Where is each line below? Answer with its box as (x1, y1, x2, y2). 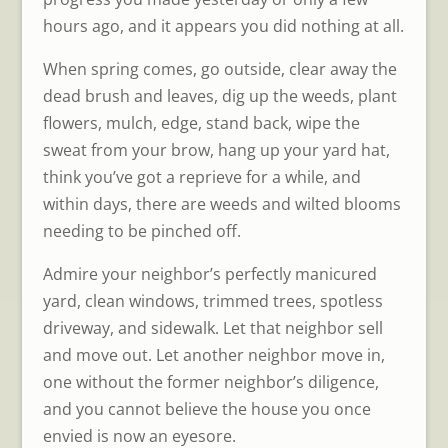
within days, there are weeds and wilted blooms (42, 192, 401, 215)
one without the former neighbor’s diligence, (42, 370, 379, 393)
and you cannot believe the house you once (42, 397, 371, 420)
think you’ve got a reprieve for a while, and (42, 165, 361, 188)
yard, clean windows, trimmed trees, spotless (42, 289, 383, 312)
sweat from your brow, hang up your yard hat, (42, 138, 390, 161)
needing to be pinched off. (42, 219, 241, 242)
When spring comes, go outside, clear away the (42, 57, 397, 80)
